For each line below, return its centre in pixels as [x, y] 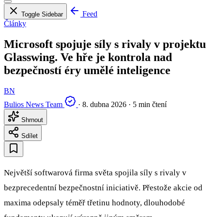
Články [15, 24]
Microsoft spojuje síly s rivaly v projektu [105, 44]
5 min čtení [150, 104]
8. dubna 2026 [104, 104]
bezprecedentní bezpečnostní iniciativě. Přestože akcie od [103, 187]
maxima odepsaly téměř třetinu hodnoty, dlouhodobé [94, 202]
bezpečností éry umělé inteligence [87, 70]
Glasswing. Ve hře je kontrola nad [88, 57]
